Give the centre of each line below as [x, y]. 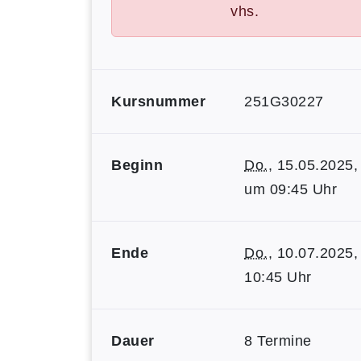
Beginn [137, 165]
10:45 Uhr [278, 277]
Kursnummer [158, 102]
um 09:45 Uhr [290, 189]
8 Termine [278, 341]
